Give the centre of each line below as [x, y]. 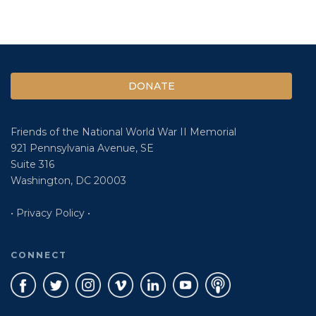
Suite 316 [32, 165]
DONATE [151, 86]
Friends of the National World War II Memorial [123, 132]
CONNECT [39, 255]
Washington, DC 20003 [68, 181]
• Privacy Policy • [50, 213]
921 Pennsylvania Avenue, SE [82, 148]
